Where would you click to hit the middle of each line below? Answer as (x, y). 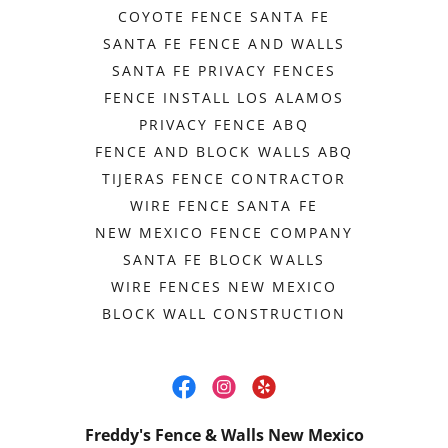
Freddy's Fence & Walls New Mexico (224, 434)
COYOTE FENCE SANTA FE (224, 16)
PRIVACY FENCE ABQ (224, 124)
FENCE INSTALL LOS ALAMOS (224, 97)
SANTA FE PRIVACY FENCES (224, 70)
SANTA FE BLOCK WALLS (224, 259)
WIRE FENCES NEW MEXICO (224, 286)
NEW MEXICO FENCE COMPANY (224, 232)
